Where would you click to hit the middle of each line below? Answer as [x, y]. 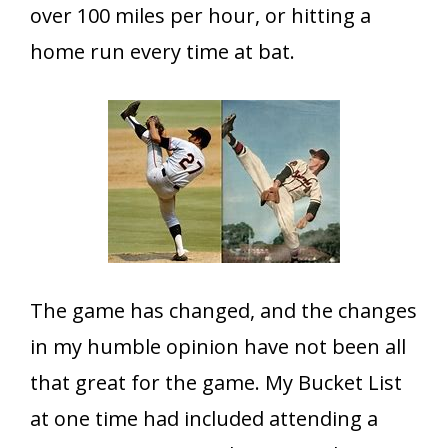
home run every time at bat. [162, 52]
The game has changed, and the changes [223, 311]
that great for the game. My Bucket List [216, 383]
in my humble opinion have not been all [218, 347]
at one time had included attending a [204, 419]
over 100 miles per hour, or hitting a [200, 16]
